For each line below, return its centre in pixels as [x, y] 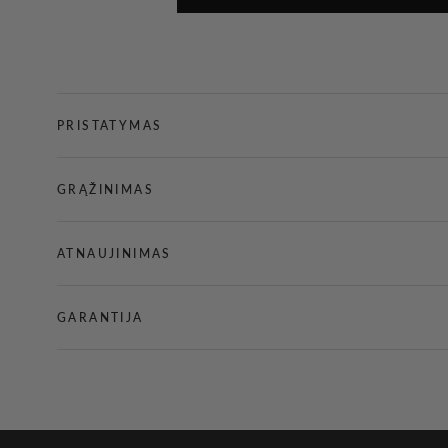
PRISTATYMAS [110, 126]
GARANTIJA [100, 318]
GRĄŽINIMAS [105, 190]
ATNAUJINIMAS [114, 254]
